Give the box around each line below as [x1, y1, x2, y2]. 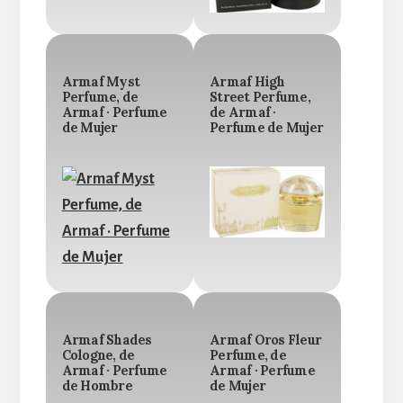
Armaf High [210, 74, 285, 91]
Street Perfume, [210, 89, 310, 106]
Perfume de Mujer [210, 120, 323, 137]
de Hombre [61, 378, 132, 395]
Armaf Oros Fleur [210, 332, 321, 349]
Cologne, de [61, 347, 135, 364]
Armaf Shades [61, 332, 152, 349]
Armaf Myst [61, 74, 140, 91]
